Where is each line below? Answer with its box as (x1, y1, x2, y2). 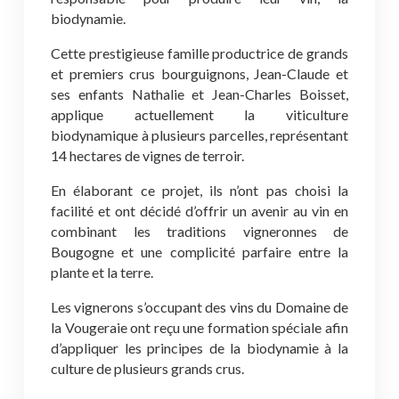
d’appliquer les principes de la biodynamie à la (51, 339, 348, 356)
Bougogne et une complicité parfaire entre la (51, 243, 348, 260)
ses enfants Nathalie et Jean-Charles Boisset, (51, 85, 348, 102)
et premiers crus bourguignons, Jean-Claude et (51, 65, 348, 82)
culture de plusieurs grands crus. (51, 360, 244, 377)
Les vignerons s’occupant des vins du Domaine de (51, 298, 348, 315)
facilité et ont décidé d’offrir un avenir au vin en (51, 202, 348, 219)
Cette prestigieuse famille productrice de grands (51, 45, 348, 61)
